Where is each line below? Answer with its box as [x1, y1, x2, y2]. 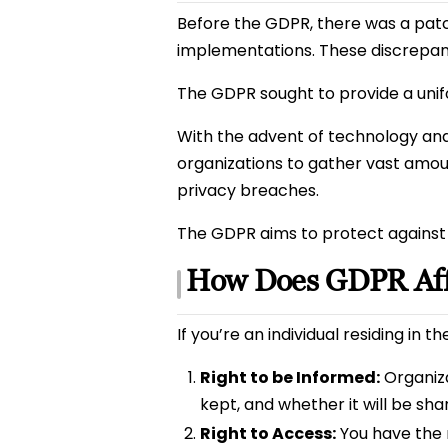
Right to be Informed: [199, 365, 380, 389]
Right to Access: [199, 421, 336, 445]
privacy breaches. [177, 178, 319, 202]
